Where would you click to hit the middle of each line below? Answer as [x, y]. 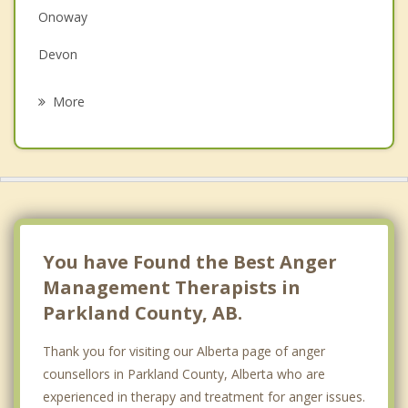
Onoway [63, 17]
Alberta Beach [80, 92]
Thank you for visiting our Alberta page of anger [184, 352]
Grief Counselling [88, 26]
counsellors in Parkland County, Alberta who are [184, 374]
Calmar [59, 241]
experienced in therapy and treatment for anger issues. [204, 397]
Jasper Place [74, 167]
